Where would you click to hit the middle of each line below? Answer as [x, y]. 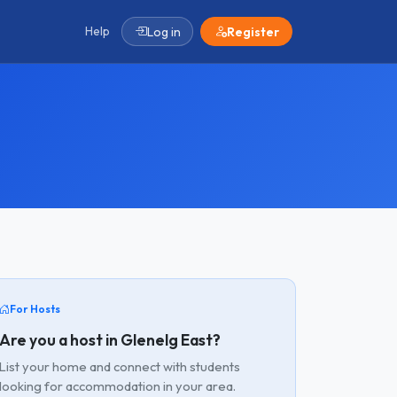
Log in [163, 31]
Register [253, 31]
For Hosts [35, 309]
